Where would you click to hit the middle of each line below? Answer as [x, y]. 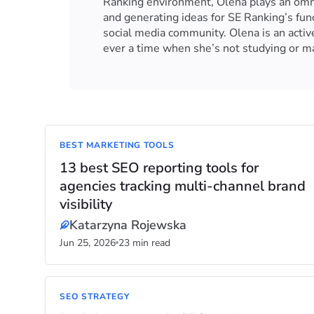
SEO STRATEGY [95, 296]
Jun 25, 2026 [88, 243]
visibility [86, 204]
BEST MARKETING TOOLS [117, 145]
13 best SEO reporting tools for [159, 168]
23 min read [144, 243]
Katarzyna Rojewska [128, 225]
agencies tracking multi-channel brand [183, 186]
